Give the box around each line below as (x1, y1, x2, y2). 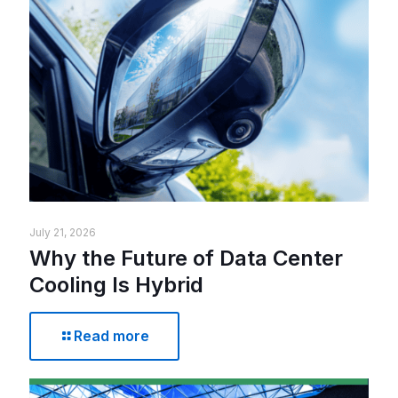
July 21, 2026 (29, 225, 96, 239)
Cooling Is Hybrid (29, 271, 203, 298)
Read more (74, 326, 149, 345)
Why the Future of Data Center (29, 244, 343, 271)
